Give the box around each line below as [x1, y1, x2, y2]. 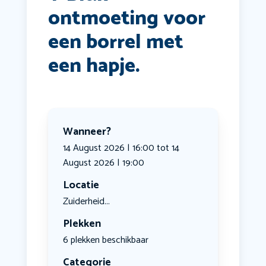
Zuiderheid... [62, 194, 110, 210]
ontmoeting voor [47, 2, 205, 36]
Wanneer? [62, 123, 111, 141]
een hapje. [47, 50, 140, 83]
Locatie [62, 176, 99, 195]
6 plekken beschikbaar [62, 232, 148, 249]
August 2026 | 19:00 [62, 155, 144, 172]
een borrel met [47, 26, 183, 59]
